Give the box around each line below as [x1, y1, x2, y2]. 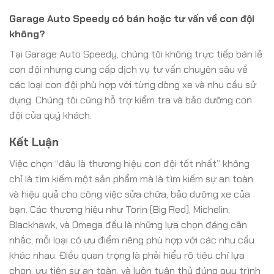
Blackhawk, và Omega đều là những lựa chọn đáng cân [9, 218, 247, 231]
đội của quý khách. [9, 108, 92, 122]
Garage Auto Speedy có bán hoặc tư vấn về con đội [9, 12, 254, 25]
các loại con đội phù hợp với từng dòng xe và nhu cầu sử [9, 78, 256, 91]
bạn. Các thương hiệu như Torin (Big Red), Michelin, [9, 202, 230, 216]
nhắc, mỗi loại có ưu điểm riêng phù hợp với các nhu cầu [9, 233, 254, 246]
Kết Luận [9, 135, 59, 150]
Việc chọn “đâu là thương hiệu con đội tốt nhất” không [9, 157, 250, 170]
